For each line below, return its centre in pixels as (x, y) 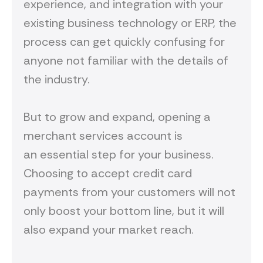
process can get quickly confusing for (124, 42)
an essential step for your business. (119, 155)
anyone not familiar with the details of (126, 61)
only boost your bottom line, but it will (124, 211)
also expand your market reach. (110, 230)
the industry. (58, 80)
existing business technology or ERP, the (130, 23)
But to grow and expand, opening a (117, 117)
